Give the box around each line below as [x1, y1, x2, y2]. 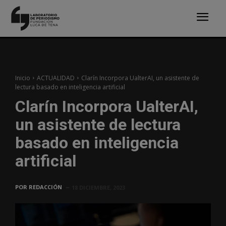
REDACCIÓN [29, 183, 62, 191]
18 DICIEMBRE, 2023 [72, 183, 125, 191]
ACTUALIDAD [37, 73, 75, 82]
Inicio [15, 73, 30, 82]
